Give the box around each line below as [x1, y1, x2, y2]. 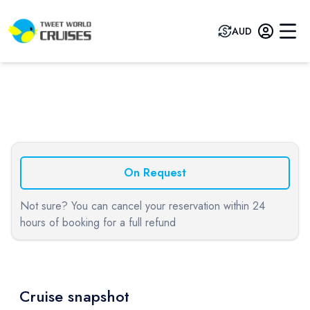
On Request [124, 165, 186, 181]
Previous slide [35, 120, 97, 134]
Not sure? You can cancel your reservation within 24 [20, 198, 265, 214]
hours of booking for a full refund [20, 215, 176, 230]
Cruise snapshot [19, 285, 129, 307]
